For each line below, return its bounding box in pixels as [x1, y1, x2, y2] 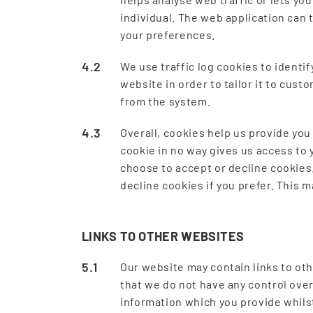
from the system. [120, 94, 211, 108]
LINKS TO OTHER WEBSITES [82, 228, 245, 244]
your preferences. [120, 28, 215, 41]
